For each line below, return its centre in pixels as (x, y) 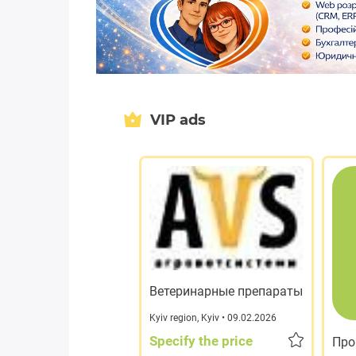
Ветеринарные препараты (226, 291)
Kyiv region (173, 318)
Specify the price (201, 341)
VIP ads (178, 120)
